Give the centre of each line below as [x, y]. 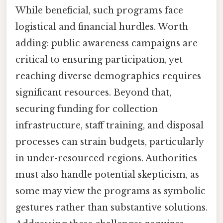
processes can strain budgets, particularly [110, 142]
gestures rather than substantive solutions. [111, 207]
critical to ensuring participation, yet [99, 59]
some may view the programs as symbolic [111, 191]
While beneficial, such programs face [99, 10]
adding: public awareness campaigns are [107, 43]
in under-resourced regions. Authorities [106, 158]
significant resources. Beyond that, [93, 92]
